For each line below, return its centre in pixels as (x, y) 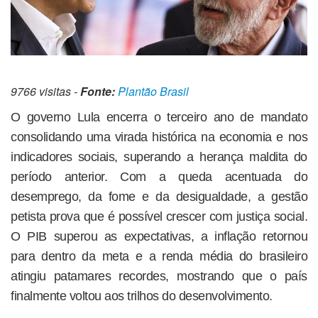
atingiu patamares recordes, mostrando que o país (159, 276)
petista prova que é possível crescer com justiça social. (159, 217)
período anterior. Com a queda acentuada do (159, 177)
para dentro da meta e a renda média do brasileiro (159, 257)
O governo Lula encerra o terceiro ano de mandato (159, 117)
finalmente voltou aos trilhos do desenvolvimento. (142, 296)
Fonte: (98, 92)
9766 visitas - (45, 92)
